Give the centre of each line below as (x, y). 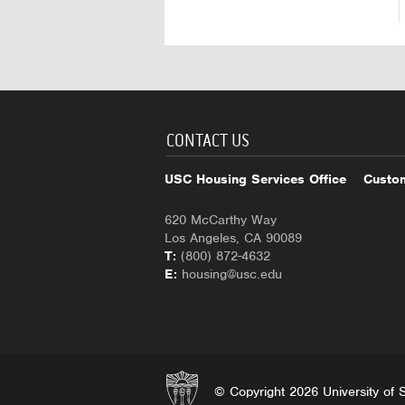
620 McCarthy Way (221, 220)
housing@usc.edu (232, 274)
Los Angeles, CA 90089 (233, 238)
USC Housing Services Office (255, 179)
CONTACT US (208, 141)
